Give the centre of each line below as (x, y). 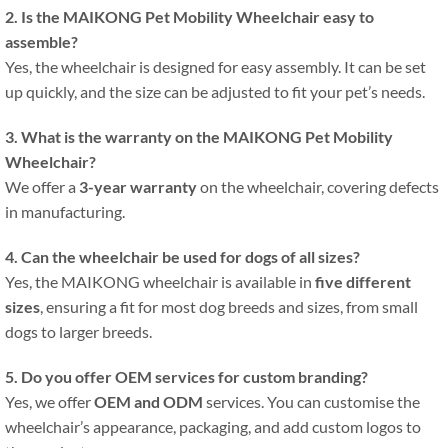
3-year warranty (138, 187)
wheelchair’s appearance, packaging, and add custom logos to (213, 427)
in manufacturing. (65, 212)
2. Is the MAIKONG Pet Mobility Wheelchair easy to (189, 17)
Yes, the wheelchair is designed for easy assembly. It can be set (215, 67)
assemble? (41, 42)
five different (363, 282)
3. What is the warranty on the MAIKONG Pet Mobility (199, 137)
